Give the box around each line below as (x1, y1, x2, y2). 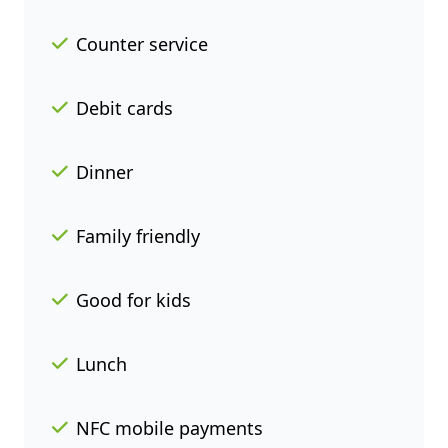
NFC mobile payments (76, 416, 263, 440)
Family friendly (76, 224, 200, 248)
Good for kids (76, 288, 191, 312)
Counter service (76, 32, 208, 56)
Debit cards (76, 96, 173, 120)
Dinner (76, 160, 133, 184)
